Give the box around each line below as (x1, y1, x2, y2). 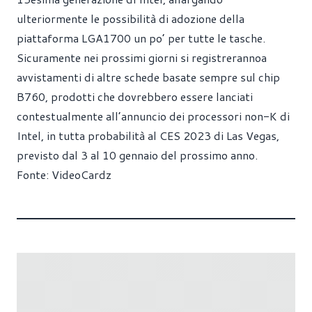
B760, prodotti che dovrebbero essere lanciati (17, 88, 253, 104)
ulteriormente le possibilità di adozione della (17, 10, 244, 26)
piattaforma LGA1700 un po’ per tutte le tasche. (17, 30, 265, 46)
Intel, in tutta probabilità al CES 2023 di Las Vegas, (17, 127, 279, 143)
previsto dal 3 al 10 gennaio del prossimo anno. (17, 147, 258, 163)
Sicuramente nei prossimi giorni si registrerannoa (17, 49, 267, 65)
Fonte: (17, 166, 52, 182)
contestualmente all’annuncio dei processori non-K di (17, 108, 290, 124)
